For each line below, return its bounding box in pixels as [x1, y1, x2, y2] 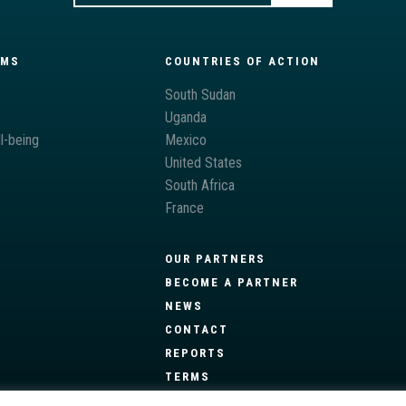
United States [164, 153, 242, 171]
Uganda [164, 108, 207, 126]
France [164, 198, 204, 217]
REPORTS [164, 345, 226, 360]
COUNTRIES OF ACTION [164, 53, 320, 68]
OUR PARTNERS [164, 251, 266, 266]
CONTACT [164, 322, 228, 336]
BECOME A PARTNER [164, 275, 298, 289]
